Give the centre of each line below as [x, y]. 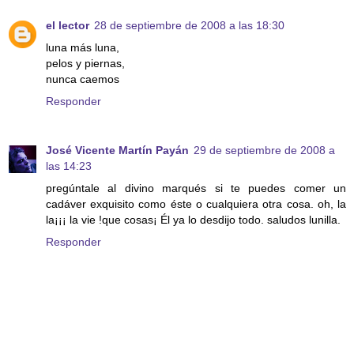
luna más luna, [83, 48]
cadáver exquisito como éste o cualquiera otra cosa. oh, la [196, 204]
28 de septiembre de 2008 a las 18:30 [189, 26]
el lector [68, 26]
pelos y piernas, [85, 64]
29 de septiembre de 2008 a [264, 151]
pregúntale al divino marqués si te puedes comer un [196, 188]
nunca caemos [83, 79]
